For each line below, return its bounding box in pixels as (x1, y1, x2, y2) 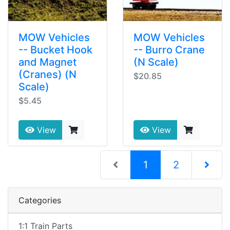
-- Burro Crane (133, 44, 205, 56)
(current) (147, 158, 189, 171)
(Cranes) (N (18, 68, 76, 81)
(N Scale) (133, 56, 179, 69)
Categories (18, 195, 61, 206)
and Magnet (18, 56, 76, 69)
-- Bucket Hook (18, 44, 92, 56)
